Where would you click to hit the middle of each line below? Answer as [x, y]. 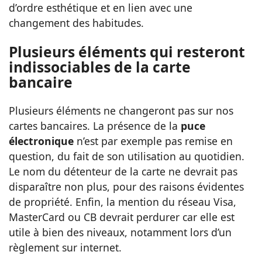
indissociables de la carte [100, 67]
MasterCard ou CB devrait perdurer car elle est [122, 217]
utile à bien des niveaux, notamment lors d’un [120, 232]
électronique [41, 141]
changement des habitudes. [76, 23]
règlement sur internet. [65, 248]
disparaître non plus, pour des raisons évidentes [126, 187]
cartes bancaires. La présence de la [95, 126]
